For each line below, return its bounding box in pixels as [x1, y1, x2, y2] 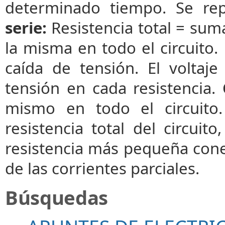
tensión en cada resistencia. [5, 77, 223, 98]
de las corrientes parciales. [5, 157, 199, 179]
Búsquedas [5, 184, 108, 210]
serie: [5, 17, 47, 38]
